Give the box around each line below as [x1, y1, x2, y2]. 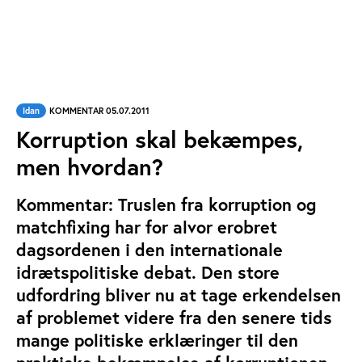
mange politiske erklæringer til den [16, 329, 298, 351]
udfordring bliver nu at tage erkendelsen [16, 284, 341, 306]
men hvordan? [16, 151, 163, 182]
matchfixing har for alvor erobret [16, 216, 277, 238]
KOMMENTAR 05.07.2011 [49, 105, 149, 116]
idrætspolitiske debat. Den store [16, 261, 280, 284]
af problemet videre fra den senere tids [16, 306, 332, 329]
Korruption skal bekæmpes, [16, 124, 303, 154]
